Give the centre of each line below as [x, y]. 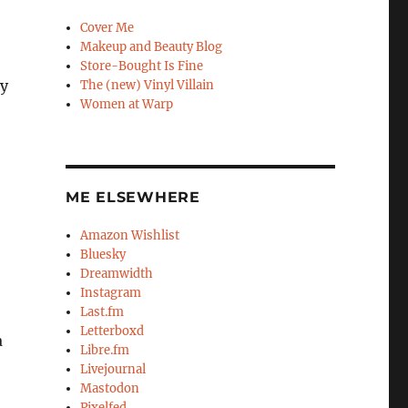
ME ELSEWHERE [133, 198]
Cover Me [107, 28]
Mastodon [110, 389]
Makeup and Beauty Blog [152, 47]
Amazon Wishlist [130, 236]
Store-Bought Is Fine [142, 66]
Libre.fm [105, 351]
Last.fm [102, 312]
